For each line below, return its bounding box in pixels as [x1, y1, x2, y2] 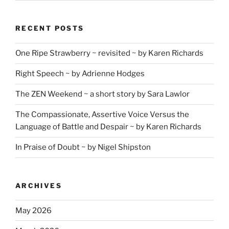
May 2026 [15, 205, 52, 215]
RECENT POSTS [15, 24, 84, 33]
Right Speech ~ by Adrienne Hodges [15, 69, 145, 79]
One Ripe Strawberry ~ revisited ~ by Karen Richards [15, 49, 203, 58]
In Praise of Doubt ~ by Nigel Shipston [15, 143, 151, 152]
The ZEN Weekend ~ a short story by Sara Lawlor [15, 89, 190, 99]
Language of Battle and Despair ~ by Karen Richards [15, 122, 201, 132]
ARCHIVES [15, 181, 62, 190]
